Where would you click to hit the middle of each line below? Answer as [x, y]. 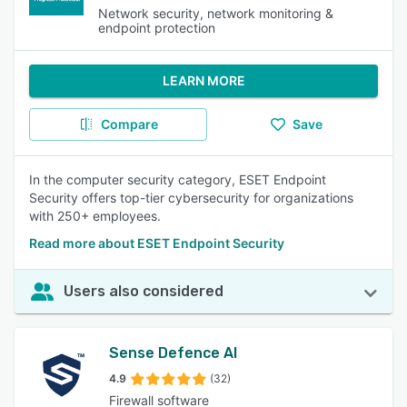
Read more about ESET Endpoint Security [157, 243]
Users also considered [144, 291]
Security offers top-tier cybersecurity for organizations [191, 198]
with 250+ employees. [95, 216]
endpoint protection [157, 28]
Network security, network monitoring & [216, 13]
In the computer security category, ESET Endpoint [178, 179]
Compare [129, 124]
